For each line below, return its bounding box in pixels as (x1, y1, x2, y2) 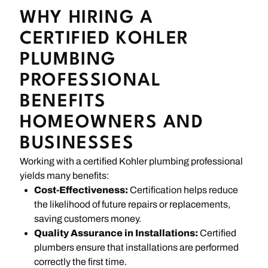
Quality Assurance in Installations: (34, 227, 199, 238)
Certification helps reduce (128, 184, 239, 195)
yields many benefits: (20, 170, 110, 181)
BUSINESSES (20, 135, 135, 153)
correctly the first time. (34, 256, 127, 267)
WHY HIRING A (20, 9, 154, 27)
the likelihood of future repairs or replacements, (34, 199, 231, 209)
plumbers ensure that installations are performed (34, 242, 239, 252)
